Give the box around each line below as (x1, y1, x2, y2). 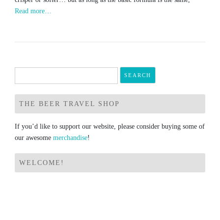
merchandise (53, 134, 87, 142)
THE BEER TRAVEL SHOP (19, 100, 120, 108)
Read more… (15, 7, 52, 15)
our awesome (15, 134, 53, 142)
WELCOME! (19, 159, 64, 167)
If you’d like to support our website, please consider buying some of (15, 123, 205, 131)
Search (14, 68, 35, 77)
